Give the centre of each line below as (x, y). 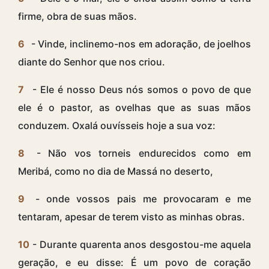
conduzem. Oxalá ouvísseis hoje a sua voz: (117, 126)
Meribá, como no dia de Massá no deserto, (116, 171)
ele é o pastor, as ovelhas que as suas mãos (134, 108)
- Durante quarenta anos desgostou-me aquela (140, 245)
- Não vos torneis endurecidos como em (140, 153)
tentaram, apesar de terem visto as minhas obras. (131, 217)
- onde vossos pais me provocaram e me (140, 199)
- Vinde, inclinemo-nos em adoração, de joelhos (140, 44)
